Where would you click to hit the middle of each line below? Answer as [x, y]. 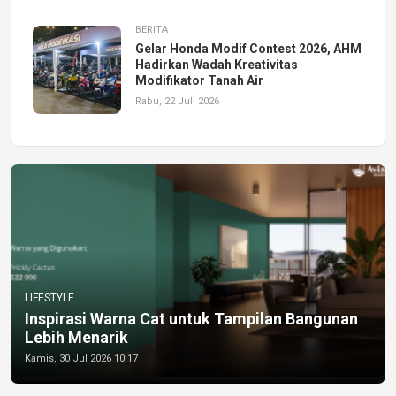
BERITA [152, 29]
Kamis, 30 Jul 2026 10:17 [81, 358]
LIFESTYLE [49, 297]
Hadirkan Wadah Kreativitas [217, 64]
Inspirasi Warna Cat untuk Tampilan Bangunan [191, 318]
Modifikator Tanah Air [199, 80]
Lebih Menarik [76, 337]
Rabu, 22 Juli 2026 [177, 101]
